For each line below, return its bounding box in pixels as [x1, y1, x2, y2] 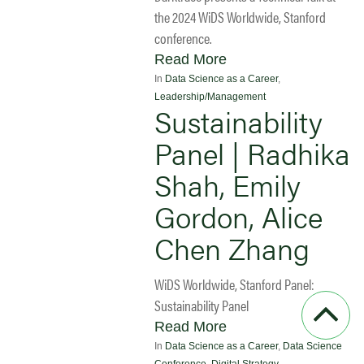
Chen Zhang [154, 226, 310, 269]
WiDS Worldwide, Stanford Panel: [154, 273, 314, 294]
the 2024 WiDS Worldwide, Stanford [154, 6, 326, 27]
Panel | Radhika [154, 131, 350, 174]
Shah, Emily [154, 162, 301, 206]
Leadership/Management [154, 90, 266, 102]
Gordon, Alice [154, 194, 323, 237]
